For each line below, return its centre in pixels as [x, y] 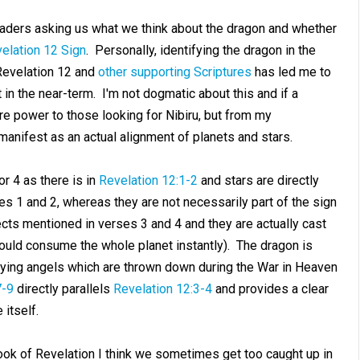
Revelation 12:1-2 [148, 180]
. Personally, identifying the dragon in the [200, 50]
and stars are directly [258, 180]
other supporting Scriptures [174, 72]
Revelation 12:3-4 [162, 289]
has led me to [291, 72]
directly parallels [63, 289]
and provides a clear [270, 289]
